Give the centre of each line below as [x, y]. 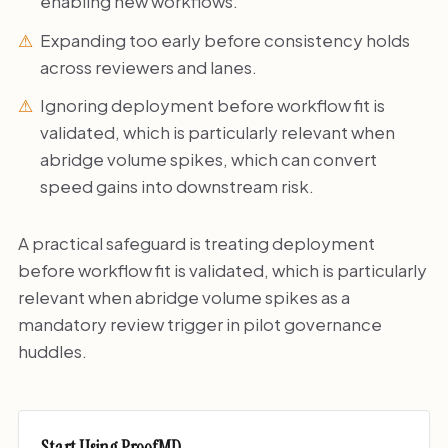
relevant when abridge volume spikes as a [183, 296]
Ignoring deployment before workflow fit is [213, 104]
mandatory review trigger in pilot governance [199, 323]
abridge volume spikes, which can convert [209, 158]
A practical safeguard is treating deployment [196, 242]
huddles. [52, 350]
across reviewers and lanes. [149, 66]
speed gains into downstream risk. [177, 185]
